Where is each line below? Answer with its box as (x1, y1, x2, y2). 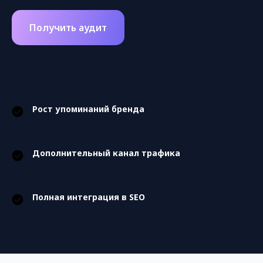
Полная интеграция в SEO (32, 191, 145, 203)
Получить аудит (29, 21, 107, 34)
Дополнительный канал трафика (32, 147, 180, 159)
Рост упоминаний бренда (32, 103, 144, 114)
